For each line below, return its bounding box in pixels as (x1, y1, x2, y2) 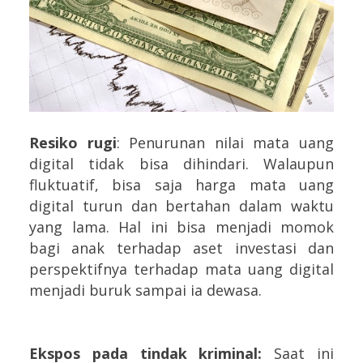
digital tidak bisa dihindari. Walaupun (29, 154, 334, 174)
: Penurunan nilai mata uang (116, 133, 335, 153)
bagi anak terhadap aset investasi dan (29, 238, 334, 258)
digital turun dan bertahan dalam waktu (29, 196, 334, 216)
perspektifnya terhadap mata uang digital (29, 259, 334, 280)
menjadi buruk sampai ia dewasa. (29, 280, 262, 301)
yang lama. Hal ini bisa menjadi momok (29, 217, 334, 237)
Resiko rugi (29, 133, 117, 153)
